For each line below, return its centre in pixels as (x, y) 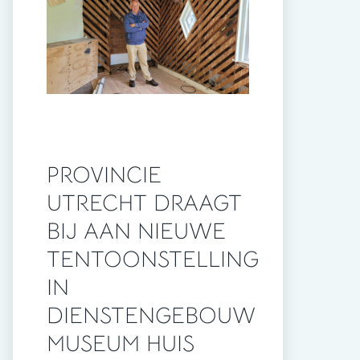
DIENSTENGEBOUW (151, 316)
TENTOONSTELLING (153, 260)
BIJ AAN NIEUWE (136, 231)
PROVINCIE (104, 175)
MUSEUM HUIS (121, 344)
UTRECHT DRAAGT (144, 203)
